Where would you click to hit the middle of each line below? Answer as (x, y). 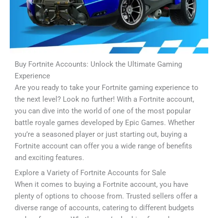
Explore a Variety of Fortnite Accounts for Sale (90, 173)
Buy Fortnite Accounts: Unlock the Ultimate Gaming (98, 64)
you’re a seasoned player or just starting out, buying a (101, 134)
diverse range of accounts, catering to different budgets (104, 208)
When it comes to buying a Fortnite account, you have (101, 185)
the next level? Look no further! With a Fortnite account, (104, 99)
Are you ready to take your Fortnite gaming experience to (107, 87)
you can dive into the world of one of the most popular (103, 111)
